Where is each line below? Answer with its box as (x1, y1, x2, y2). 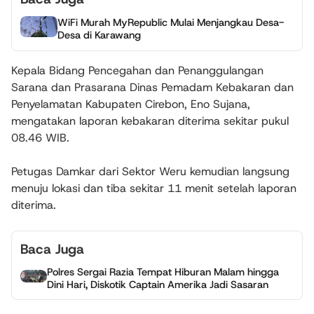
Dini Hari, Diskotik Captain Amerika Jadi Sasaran (46, 278, 268, 292)
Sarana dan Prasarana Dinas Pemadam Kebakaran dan (11, 79, 294, 95)
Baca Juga (20, 240, 84, 258)
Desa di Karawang (57, 28, 142, 43)
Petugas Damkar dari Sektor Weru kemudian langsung (11, 163, 289, 179)
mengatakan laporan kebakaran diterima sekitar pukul (11, 113, 289, 128)
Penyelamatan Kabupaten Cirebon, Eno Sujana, (11, 96, 250, 111)
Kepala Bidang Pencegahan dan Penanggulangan (11, 62, 264, 78)
